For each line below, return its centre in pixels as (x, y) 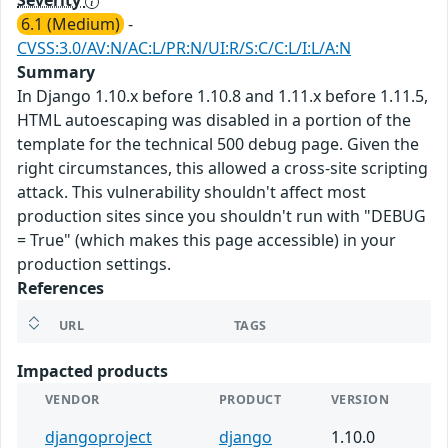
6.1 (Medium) (70, 24)
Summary (56, 72)
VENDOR (72, 400)
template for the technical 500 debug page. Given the (218, 144)
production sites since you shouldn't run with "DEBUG (221, 216)
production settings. (94, 264)
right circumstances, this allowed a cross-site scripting (222, 168)
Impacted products (92, 371)
